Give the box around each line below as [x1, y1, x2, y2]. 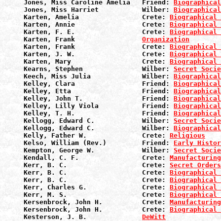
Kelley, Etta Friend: [24, 87, 174, 95]
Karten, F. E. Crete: [24, 28, 170, 36]
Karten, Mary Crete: [24, 58, 170, 65]
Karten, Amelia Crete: [24, 13, 170, 21]
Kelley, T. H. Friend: [24, 110, 174, 117]
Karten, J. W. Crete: [24, 50, 170, 58]
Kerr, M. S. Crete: [24, 191, 170, 198]
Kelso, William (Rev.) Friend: [24, 139, 174, 147]
